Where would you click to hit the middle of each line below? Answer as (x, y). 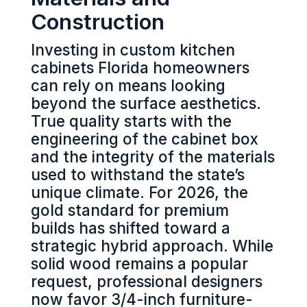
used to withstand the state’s (137, 175)
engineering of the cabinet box (144, 139)
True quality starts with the (131, 121)
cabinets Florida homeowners (140, 68)
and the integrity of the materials (152, 157)
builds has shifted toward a (130, 228)
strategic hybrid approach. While (152, 246)
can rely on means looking (128, 86)
